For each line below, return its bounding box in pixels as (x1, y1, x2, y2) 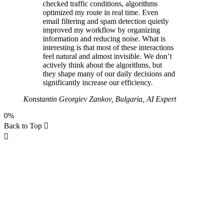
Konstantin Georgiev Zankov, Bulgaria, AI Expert (23, 95, 176, 104)
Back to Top (4, 122, 44, 130)
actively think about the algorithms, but (43, 61, 162, 70)
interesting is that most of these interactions (43, 43, 174, 52)
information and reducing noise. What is (43, 35, 165, 43)
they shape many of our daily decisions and (43, 70, 175, 78)
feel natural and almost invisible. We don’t (43, 52, 172, 61)
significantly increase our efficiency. (43, 78, 153, 87)
